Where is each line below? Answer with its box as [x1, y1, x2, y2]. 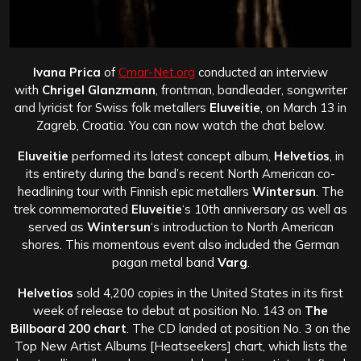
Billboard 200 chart [10, 320, 127, 336]
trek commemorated [14, 201, 131, 217]
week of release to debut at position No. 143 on [33, 302, 305, 318]
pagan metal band [111, 254, 218, 270]
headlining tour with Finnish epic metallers [17, 183, 252, 199]
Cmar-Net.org [118, 64, 195, 80]
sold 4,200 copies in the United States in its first [73, 284, 343, 301]
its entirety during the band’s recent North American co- [26, 165, 335, 181]
